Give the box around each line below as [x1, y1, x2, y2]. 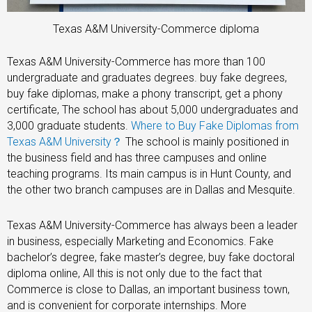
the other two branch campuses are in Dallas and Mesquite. [7, 182, 295, 196]
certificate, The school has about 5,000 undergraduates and [7, 102, 298, 116]
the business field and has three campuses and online [7, 150, 267, 164]
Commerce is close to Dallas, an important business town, [7, 282, 290, 296]
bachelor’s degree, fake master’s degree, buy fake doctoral [7, 250, 295, 264]
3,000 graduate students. [7, 118, 131, 132]
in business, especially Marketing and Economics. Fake [7, 234, 274, 248]
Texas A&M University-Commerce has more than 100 [7, 54, 265, 68]
